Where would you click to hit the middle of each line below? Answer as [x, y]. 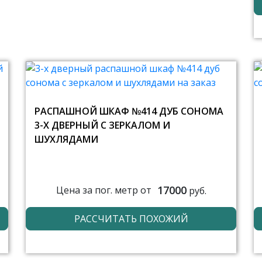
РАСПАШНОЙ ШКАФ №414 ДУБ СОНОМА [129, 111]
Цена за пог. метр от [104, 190]
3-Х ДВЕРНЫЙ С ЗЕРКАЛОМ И [102, 125]
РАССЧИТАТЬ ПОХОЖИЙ [131, 218]
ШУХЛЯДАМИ [66, 139]
